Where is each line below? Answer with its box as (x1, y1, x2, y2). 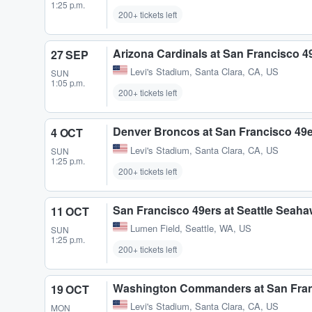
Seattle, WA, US (185, 221, 251, 235)
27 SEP (51, 47, 88, 63)
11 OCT (51, 203, 89, 219)
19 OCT (51, 281, 89, 297)
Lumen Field (130, 221, 180, 235)
